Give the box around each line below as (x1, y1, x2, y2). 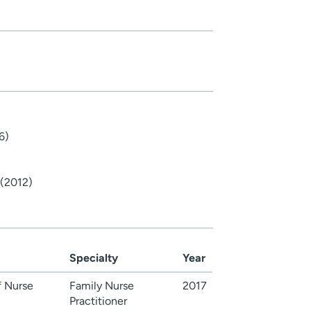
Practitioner (69, 294, 127, 308)
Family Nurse (69, 279, 134, 293)
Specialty (69, 251, 118, 265)
